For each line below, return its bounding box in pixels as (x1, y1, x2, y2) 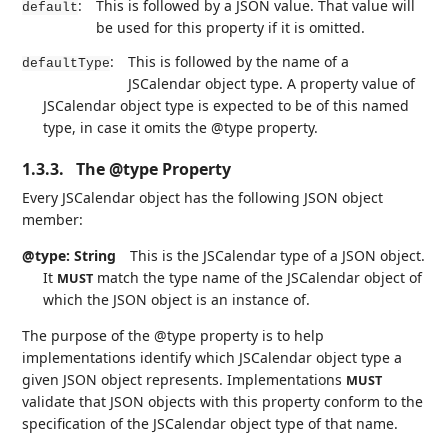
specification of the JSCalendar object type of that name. (22, 413, 399, 433)
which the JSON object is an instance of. (43, 289, 311, 309)
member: (22, 209, 84, 229)
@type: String (22, 245, 117, 265)
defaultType (22, 55, 111, 71)
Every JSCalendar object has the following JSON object (22, 187, 384, 207)
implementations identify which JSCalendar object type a (22, 347, 403, 367)
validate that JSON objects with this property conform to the (22, 391, 424, 411)
